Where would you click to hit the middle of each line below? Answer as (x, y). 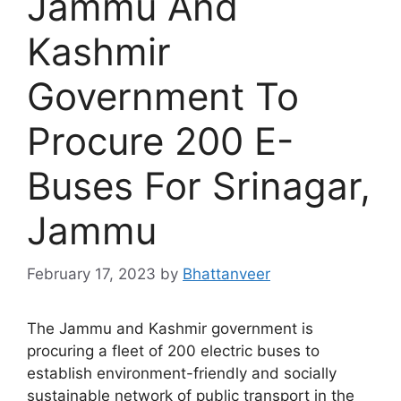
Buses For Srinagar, (199, 185)
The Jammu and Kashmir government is (170, 328)
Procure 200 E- (160, 141)
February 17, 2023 (91, 274)
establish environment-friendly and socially (182, 373)
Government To (163, 96)
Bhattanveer (226, 274)
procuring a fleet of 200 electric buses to (173, 351)
